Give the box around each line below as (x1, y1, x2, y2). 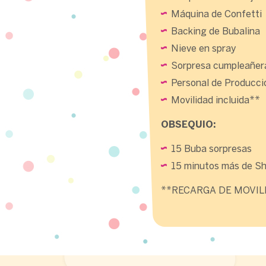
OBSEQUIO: (161, 121, 216, 129)
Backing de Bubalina (171, 27, 260, 36)
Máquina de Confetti (171, 10, 262, 19)
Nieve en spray (171, 45, 236, 53)
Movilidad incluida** (171, 96, 260, 105)
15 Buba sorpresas (171, 145, 252, 154)
